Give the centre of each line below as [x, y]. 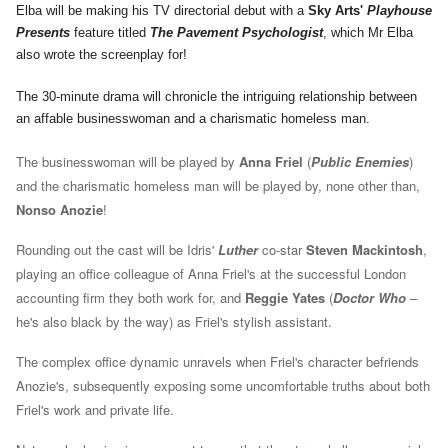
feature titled [110, 33]
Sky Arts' [335, 11]
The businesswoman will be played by [127, 162]
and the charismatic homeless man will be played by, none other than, [218, 186]
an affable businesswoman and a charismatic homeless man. [193, 119]
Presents [43, 33]
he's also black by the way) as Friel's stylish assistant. [174, 322]
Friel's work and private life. [95, 410]
